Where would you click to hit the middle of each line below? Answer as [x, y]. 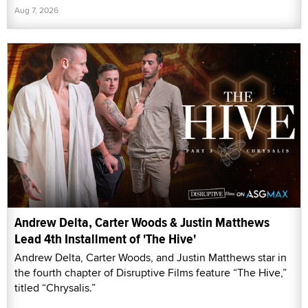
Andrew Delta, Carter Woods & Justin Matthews [142, 223]
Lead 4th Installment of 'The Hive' [105, 239]
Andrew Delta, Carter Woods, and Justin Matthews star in [151, 258]
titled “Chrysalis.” [55, 288]
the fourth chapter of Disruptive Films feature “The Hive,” [151, 273]
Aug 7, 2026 [36, 10]
